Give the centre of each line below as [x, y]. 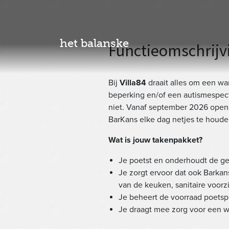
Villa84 [133, 83]
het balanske [94, 43]
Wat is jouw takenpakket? [155, 140]
